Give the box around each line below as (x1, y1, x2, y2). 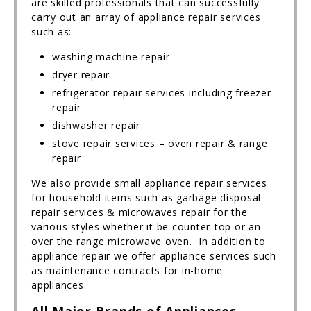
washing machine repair (52, 50, 170, 63)
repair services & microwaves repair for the (31, 205, 248, 219)
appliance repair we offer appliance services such (31, 249, 276, 262)
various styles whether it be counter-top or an (31, 220, 261, 233)
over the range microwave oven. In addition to (31, 235, 266, 248)
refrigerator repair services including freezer (52, 86, 271, 99)
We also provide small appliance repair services (31, 176, 267, 190)
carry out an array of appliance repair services (31, 10, 261, 24)
